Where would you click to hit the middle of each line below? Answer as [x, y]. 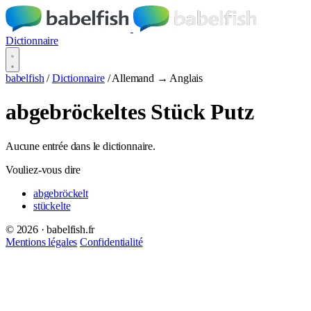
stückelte [52, 205]
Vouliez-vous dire [43, 169]
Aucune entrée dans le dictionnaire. [81, 146]
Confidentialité [111, 242]
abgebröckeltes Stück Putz [130, 112]
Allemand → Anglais [158, 78]
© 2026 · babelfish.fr [50, 229]
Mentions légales [42, 242]
